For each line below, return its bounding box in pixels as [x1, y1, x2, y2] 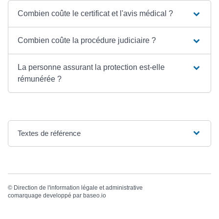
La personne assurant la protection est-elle [18, 63, 165, 71]
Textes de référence [18, 129, 81, 137]
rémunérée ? [18, 74, 62, 83]
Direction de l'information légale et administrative [14, 184, 143, 191]
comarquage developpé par [8, 192, 83, 199]
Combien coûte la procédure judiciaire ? [18, 36, 156, 44]
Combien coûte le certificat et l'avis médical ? [18, 9, 174, 18]
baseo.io [83, 192, 106, 199]
